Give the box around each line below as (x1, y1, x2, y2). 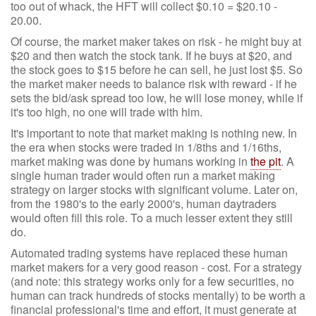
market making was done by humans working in (11, 153, 250, 169)
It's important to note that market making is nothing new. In (11, 125, 297, 141)
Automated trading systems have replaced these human (11, 245, 288, 261)
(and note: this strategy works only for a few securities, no (11, 273, 294, 289)
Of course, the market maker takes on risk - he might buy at (11, 33, 301, 49)
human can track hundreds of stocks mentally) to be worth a (11, 287, 305, 303)
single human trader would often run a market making (11, 167, 275, 183)
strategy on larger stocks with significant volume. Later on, (11, 181, 298, 197)
